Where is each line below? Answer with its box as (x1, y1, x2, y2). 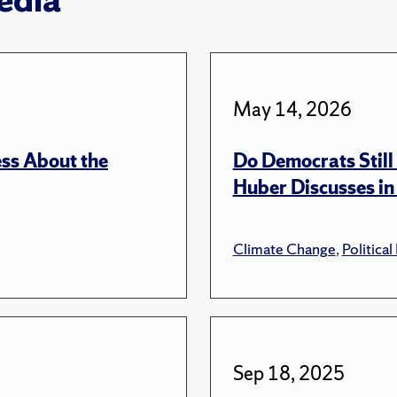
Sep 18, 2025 (232, 360, 345, 386)
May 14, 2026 (232, 96, 352, 122)
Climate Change (232, 237, 336, 259)
